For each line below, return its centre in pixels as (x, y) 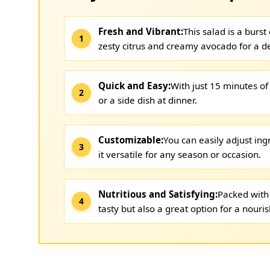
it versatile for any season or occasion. (180, 154)
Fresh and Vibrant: (141, 31)
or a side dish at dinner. (148, 100)
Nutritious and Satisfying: (158, 194)
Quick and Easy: (134, 86)
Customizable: (131, 140)
